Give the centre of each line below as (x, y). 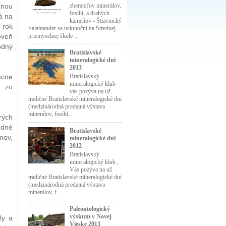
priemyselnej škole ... (53, 36)
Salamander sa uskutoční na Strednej (72, 28)
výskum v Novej (90, 216)
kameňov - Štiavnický (95, 20)
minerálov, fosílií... (50, 114)
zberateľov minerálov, (95, 5)
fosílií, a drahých (89, 13)
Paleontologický (90, 209)
